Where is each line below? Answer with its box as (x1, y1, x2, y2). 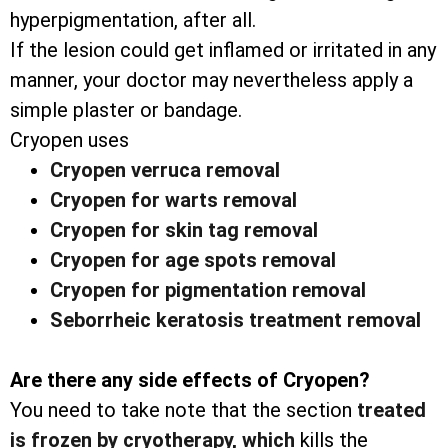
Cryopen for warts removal (50, 188, 297, 213)
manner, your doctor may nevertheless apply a (10, 68, 413, 93)
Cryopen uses (10, 128, 129, 153)
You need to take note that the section (10, 398, 357, 423)
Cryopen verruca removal (50, 158, 280, 183)
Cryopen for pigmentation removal (50, 278, 366, 303)
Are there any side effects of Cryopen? (10, 368, 370, 393)
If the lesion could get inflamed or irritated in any (10, 38, 436, 63)
